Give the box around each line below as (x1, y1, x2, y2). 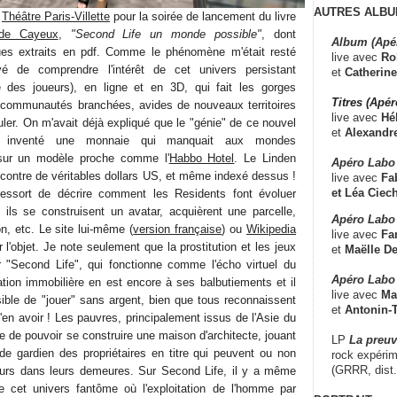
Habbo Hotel (168, 151, 235, 165)
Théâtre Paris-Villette (2, 9, 110, 23)
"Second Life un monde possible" (70, 27, 262, 41)
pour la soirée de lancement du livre (110, 9, 296, 23)
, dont (261, 27, 297, 41)
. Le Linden (234, 151, 297, 165)
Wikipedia (246, 222, 297, 236)
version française (133, 222, 222, 236)
